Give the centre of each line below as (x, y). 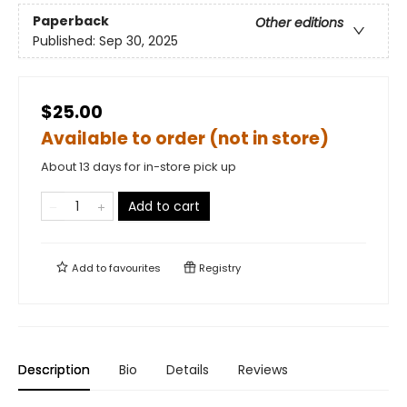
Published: (66, 40)
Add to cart (164, 207)
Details (188, 370)
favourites (135, 268)
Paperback (71, 20)
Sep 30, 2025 (139, 40)
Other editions (299, 22)
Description (54, 370)
